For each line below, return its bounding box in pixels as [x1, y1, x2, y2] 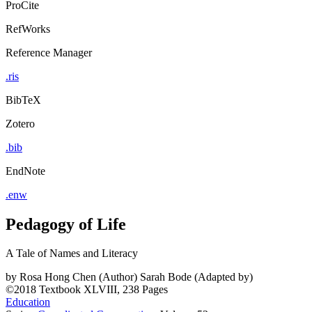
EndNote [6, 164, 45, 177]
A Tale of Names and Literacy [6, 247, 138, 260]
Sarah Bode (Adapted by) [140, 271, 253, 283]
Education [6, 296, 50, 309]
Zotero [6, 117, 35, 130]
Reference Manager [6, 46, 92, 58]
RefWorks [6, 22, 50, 35]
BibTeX [6, 93, 41, 106]
